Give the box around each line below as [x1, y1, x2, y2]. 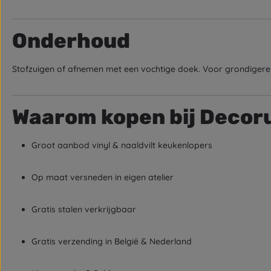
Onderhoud [12, 28, 130, 53]
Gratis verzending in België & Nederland [31, 236, 192, 247]
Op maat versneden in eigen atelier [31, 172, 174, 183]
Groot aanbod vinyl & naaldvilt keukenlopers [31, 140, 212, 151]
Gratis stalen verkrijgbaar [31, 204, 136, 215]
